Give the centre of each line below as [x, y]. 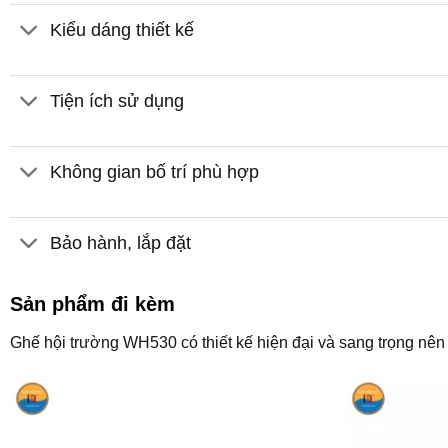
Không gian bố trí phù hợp [155, 171]
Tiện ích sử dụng [117, 100]
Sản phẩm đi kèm [92, 304]
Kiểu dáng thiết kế [122, 30]
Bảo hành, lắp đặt [121, 242]
